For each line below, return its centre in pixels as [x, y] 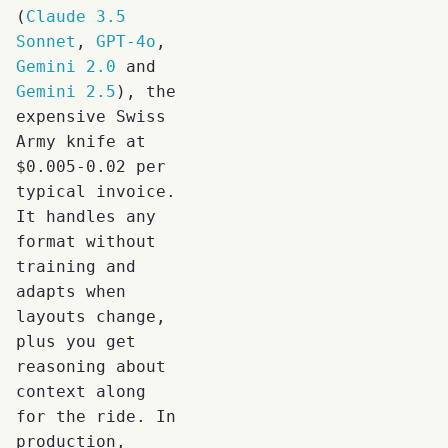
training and [76, 266]
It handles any [86, 216]
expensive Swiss [91, 116]
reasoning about [91, 366]
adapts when [71, 291]
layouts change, [91, 316]
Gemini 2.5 [66, 91]
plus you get [76, 341]
